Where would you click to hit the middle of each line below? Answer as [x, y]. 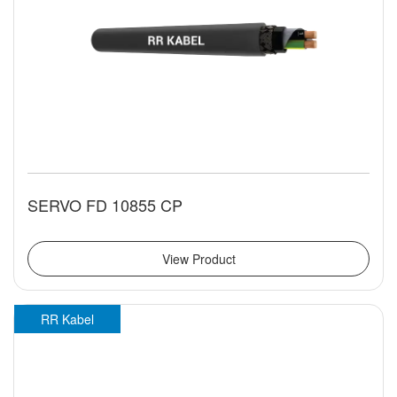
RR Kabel [67, 319]
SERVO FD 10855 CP [105, 205]
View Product [198, 259]
